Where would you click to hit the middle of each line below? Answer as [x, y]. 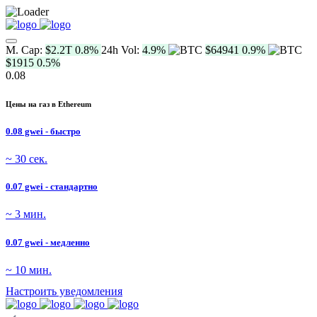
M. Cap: [25, 50]
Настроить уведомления [64, 291]
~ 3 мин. [26, 214]
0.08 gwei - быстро [43, 131]
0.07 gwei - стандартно [52, 187]
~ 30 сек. [27, 159]
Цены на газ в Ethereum [48, 104]
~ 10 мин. [29, 270]
